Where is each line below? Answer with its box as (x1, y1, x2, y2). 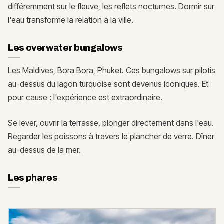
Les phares (8, 173, 58, 183)
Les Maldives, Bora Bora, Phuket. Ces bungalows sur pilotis (8, 65, 215, 76)
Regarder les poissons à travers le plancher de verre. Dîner (8, 131, 214, 142)
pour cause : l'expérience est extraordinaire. (8, 92, 162, 103)
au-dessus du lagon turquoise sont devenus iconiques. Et (8, 79, 208, 89)
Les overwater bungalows (8, 43, 123, 53)
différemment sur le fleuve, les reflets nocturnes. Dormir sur (8, 1, 214, 12)
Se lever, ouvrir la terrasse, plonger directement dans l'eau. (8, 118, 214, 128)
